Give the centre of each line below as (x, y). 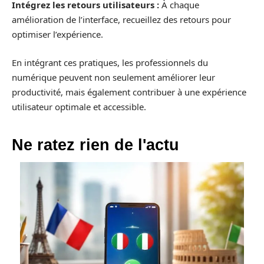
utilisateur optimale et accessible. (79, 106)
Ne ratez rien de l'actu (95, 145)
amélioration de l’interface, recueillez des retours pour (121, 19)
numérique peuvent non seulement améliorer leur (113, 77)
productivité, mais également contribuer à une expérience (129, 92)
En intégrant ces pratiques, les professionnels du (110, 62)
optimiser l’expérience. (57, 34)
